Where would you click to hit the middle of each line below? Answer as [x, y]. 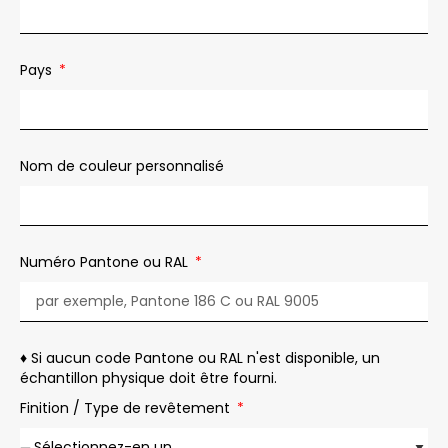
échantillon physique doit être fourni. [148, 377]
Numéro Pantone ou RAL [106, 261]
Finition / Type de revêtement [127, 407]
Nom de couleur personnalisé [122, 165]
